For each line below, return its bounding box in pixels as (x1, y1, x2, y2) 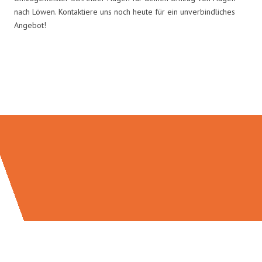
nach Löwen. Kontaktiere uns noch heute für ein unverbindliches (14, 6, 235, 17)
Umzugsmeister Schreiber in (33, 63, 229, 85)
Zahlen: (106, 79, 156, 102)
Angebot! (14, 19, 46, 30)
